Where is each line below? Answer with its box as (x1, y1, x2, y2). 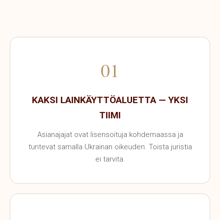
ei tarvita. (95, 155, 125, 164)
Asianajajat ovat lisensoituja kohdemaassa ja (37, 130, 183, 139)
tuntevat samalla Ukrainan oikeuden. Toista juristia (28, 142, 192, 151)
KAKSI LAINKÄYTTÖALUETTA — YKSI (32, 94, 188, 106)
